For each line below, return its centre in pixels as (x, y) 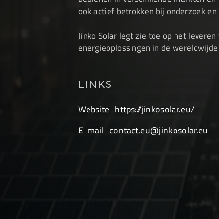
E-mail (91, 130)
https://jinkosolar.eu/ (155, 109)
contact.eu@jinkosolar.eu (159, 130)
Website (94, 109)
